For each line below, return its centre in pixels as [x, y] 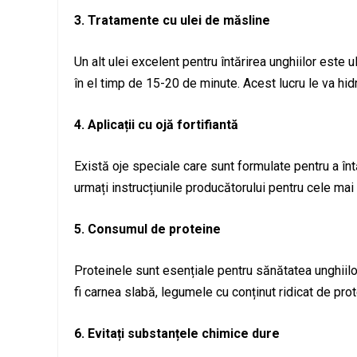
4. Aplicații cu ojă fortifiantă [156, 124]
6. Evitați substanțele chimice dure [177, 333]
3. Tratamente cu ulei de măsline [172, 20]
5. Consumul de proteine [147, 229]
